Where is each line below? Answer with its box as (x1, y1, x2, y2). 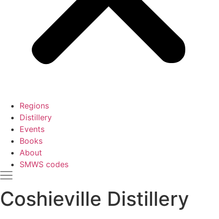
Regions (20, 101, 49, 110)
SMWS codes (20, 159, 68, 169)
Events (20, 124, 44, 134)
